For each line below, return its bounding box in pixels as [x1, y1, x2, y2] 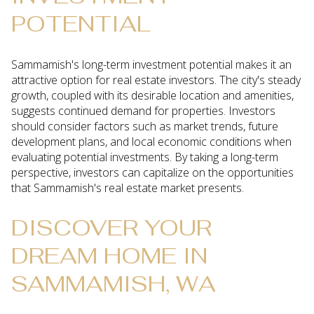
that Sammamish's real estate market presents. [11, 179, 244, 196]
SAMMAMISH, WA [11, 269, 216, 299]
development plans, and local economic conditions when [11, 133, 292, 149]
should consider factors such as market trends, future [11, 118, 278, 134]
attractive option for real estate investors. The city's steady [11, 71, 301, 88]
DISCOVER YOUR [11, 213, 212, 243]
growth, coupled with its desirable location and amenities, [11, 87, 294, 103]
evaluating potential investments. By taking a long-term [11, 149, 278, 165]
